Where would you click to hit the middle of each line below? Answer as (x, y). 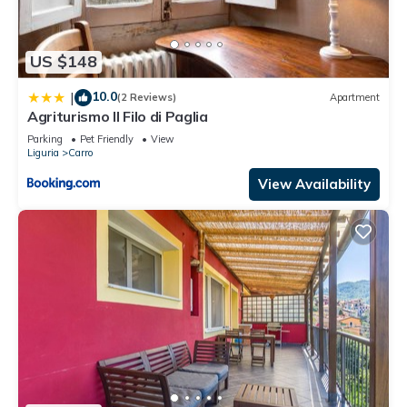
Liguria (43, 152)
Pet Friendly (107, 139)
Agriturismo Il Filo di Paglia (118, 116)
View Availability (314, 184)
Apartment (355, 98)
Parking (45, 139)
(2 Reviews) (147, 98)
